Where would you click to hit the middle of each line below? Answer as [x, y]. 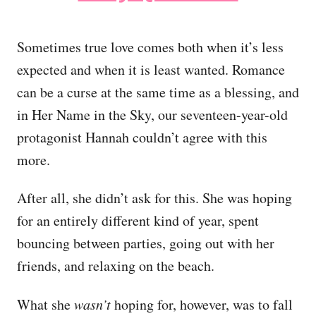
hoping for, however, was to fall [202, 304]
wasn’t [92, 304]
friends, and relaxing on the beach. [116, 265]
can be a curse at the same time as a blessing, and [158, 92]
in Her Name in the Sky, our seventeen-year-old [152, 114]
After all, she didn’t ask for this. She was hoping [154, 197]
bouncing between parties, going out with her [146, 243]
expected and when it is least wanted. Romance [151, 69]
